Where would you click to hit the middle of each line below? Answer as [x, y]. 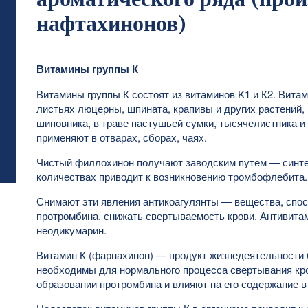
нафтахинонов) [111, 24]
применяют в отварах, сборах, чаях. [121, 137]
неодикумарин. [71, 230]
